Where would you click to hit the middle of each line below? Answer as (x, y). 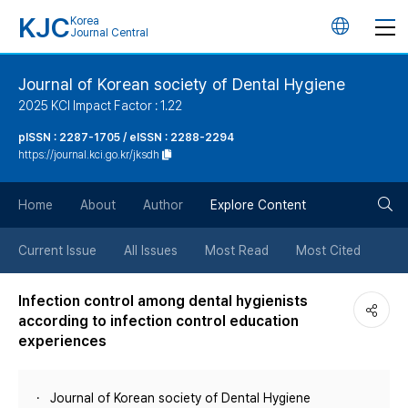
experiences (62, 341)
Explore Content (258, 205)
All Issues (151, 250)
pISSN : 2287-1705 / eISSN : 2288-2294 (126, 138)
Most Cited (328, 250)
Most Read (237, 250)
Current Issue (57, 250)
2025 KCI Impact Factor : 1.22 (100, 106)
